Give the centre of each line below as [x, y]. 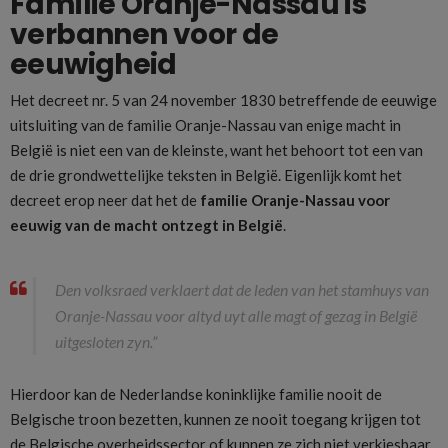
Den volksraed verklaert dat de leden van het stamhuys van [242, 289]
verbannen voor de [144, 34]
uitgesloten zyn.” [106, 341]
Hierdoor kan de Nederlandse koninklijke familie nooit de [196, 393]
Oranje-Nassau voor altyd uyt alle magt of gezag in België [236, 315]
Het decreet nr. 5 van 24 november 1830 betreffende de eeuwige [223, 100]
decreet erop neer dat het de [105, 200]
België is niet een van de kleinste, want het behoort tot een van [216, 150]
